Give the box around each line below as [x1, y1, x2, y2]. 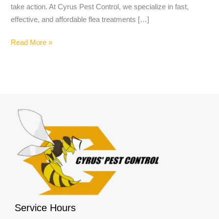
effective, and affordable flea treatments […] [11, 15, 150, 23]
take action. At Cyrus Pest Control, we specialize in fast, [11, 2, 189, 11]
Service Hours [15, 202, 76, 214]
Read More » [11, 39, 53, 47]
